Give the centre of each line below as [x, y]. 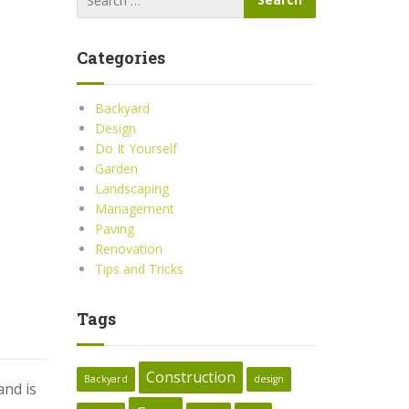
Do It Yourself [136, 148]
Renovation [128, 249]
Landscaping [131, 189]
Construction [190, 377]
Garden [116, 168]
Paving [114, 229]
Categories [121, 58]
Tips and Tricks [139, 269]
